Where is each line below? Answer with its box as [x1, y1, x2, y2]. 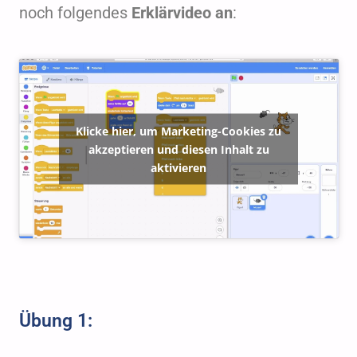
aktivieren [151, 159, 206, 175]
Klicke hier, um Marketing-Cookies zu [76, 123, 281, 139]
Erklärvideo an [131, 2, 233, 22]
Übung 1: [18, 310, 92, 332]
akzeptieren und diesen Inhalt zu [88, 141, 269, 157]
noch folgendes [18, 2, 131, 22]
